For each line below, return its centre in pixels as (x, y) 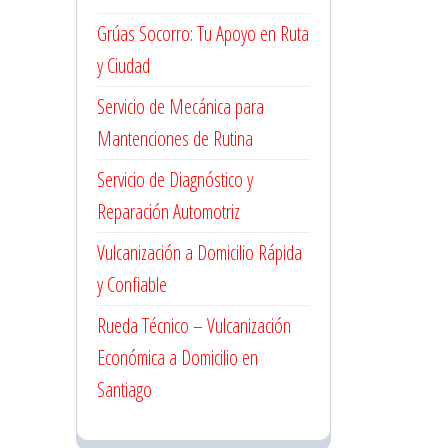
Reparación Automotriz (168, 211)
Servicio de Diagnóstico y (175, 179)
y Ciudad (123, 65)
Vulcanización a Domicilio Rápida (199, 252)
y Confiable (132, 284)
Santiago (124, 389)
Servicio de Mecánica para (180, 106)
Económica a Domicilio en (177, 357)
